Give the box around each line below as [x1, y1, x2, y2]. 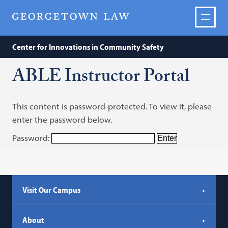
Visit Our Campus [22, 185, 81, 195]
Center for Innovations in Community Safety [12, 42, 164, 52]
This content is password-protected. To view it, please [12, 101, 212, 111]
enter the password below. [12, 114, 112, 125]
